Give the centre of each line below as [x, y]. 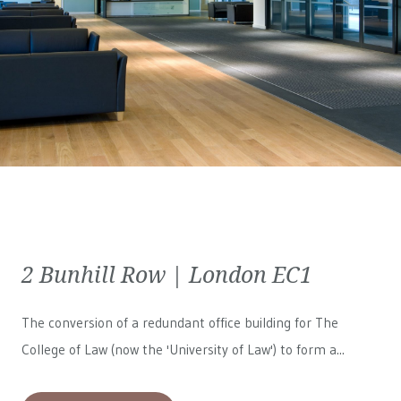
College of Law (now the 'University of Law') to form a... [183, 350]
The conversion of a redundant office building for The [180, 323]
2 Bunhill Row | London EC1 [167, 274]
